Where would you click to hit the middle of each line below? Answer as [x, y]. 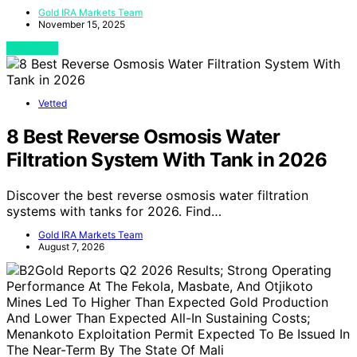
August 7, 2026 [71, 246]
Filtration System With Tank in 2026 [167, 159]
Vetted [53, 103]
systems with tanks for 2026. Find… [114, 211]
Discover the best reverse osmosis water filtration [157, 195]
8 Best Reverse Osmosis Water [143, 136]
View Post [32, 48]
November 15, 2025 [82, 24]
